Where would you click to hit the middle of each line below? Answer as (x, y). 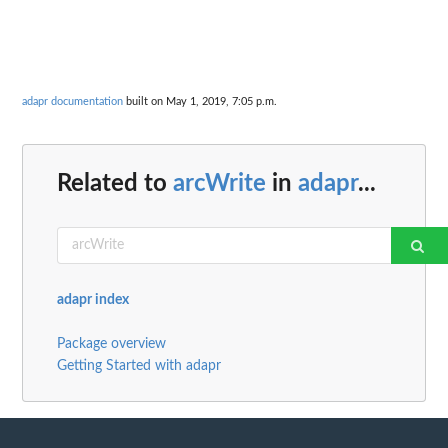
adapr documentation (72, 102)
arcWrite (219, 183)
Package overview (111, 343)
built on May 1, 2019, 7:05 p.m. (200, 102)
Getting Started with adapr (139, 365)
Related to (115, 183)
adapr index (93, 299)
